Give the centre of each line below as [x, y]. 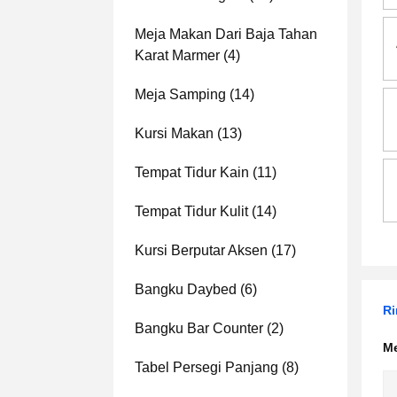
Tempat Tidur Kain [192, 172]
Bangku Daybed [186, 289]
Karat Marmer [177, 55]
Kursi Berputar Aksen [201, 250]
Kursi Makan [174, 133]
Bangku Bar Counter [199, 328]
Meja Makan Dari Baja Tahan [226, 34]
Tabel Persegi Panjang [206, 367]
